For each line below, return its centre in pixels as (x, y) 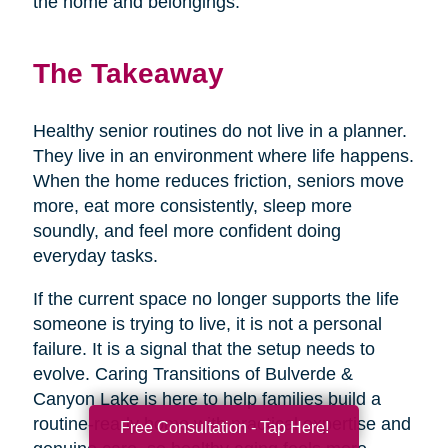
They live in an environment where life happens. (223, 155)
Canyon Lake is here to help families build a (206, 398)
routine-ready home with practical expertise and (221, 423)
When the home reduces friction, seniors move (218, 180)
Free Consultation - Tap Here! (224, 427)
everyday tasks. (95, 255)
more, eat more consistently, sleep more (192, 205)
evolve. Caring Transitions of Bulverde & (192, 373)
